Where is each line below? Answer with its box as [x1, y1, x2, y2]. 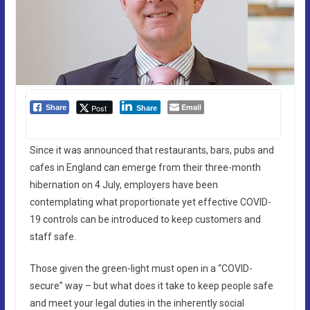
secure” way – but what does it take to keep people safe [29, 280, 273, 291]
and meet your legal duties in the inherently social [29, 297, 244, 309]
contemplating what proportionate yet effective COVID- [29, 196, 271, 208]
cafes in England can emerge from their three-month [29, 161, 261, 173]
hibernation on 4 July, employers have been [29, 179, 218, 190]
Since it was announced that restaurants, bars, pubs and [29, 144, 274, 156]
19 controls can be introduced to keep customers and [29, 213, 261, 225]
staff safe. [29, 230, 76, 242]
